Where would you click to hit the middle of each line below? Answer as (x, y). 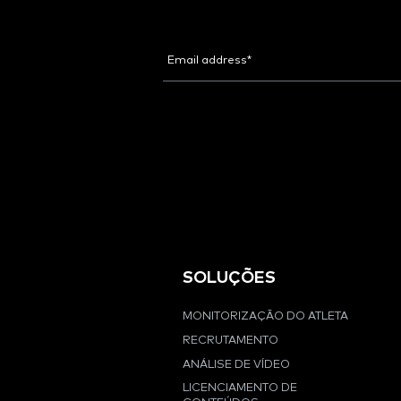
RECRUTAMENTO (230, 340)
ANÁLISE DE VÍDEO (236, 364)
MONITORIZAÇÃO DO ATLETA (265, 317)
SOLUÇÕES (229, 277)
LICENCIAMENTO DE (240, 388)
